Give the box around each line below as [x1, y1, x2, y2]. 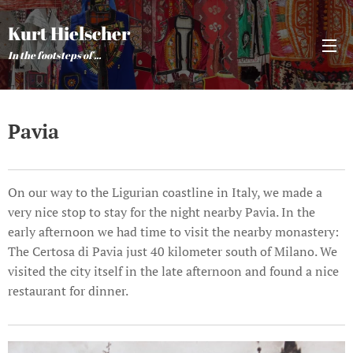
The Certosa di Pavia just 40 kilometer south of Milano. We [8, 243, 337, 260]
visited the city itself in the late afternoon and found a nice [8, 262, 339, 280]
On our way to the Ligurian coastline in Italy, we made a [8, 184, 322, 201]
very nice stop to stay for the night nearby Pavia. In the [8, 203, 315, 221]
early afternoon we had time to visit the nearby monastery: [8, 223, 339, 240]
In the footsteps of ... [8, 48, 101, 62]
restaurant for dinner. [8, 282, 131, 299]
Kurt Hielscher [8, 21, 130, 46]
